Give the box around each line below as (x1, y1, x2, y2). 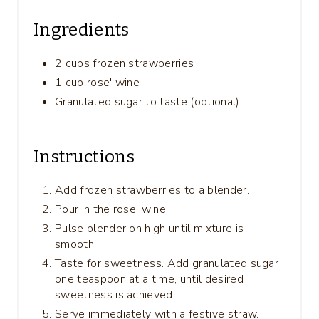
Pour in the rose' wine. (55, 201, 169, 217)
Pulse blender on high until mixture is (55, 220, 244, 236)
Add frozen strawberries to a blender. (55, 182, 249, 198)
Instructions (33, 146, 135, 167)
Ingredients (33, 19, 130, 40)
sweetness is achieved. (55, 286, 176, 303)
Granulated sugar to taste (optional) (55, 93, 240, 110)
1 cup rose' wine (55, 74, 140, 90)
